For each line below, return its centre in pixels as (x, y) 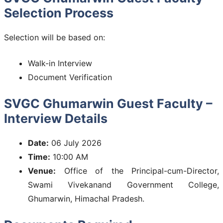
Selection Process (59, 13)
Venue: (42, 170)
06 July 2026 (75, 143)
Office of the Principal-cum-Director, (137, 170)
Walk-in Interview (60, 63)
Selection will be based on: (55, 37)
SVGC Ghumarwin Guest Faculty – (108, 103)
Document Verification (70, 77)
